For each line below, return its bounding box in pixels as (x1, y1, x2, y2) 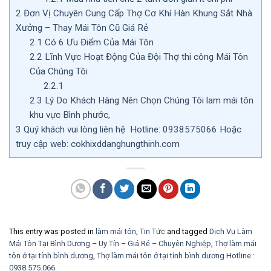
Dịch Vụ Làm (209, 226, 252, 236)
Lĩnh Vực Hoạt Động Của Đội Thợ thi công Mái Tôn (42, 51, 248, 62)
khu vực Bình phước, (29, 109, 110, 120)
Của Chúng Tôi (29, 65, 88, 77)
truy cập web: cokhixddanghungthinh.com (16, 138, 182, 149)
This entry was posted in (9, 226, 96, 236)
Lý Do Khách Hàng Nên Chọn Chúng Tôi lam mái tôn (42, 94, 253, 106)
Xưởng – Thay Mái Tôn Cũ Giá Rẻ (16, 22, 148, 33)
